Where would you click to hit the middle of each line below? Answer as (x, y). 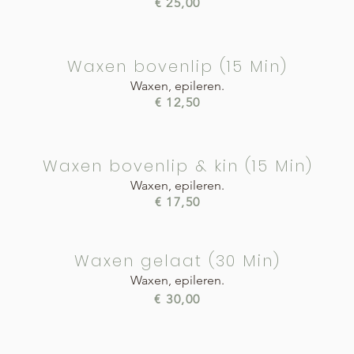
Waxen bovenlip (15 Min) (177, 66)
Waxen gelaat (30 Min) (177, 260)
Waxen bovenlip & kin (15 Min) (177, 166)
